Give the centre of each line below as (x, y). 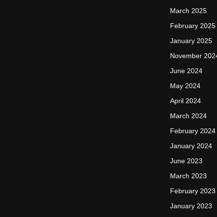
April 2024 (186, 101)
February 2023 (193, 191)
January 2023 (191, 206)
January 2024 (191, 146)
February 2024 (193, 131)
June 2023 (186, 161)
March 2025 (188, 11)
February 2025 (193, 26)
